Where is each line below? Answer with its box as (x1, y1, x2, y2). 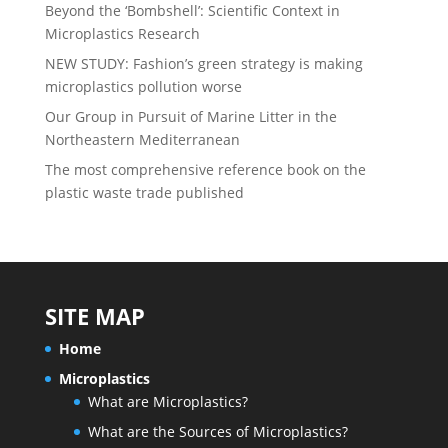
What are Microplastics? (87, 392, 248, 412)
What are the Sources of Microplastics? (87, 422, 348, 442)
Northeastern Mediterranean (44, 130, 240, 150)
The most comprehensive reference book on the (44, 160, 366, 180)
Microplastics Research (44, 24, 200, 44)
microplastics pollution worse (44, 77, 242, 97)
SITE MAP (44, 301, 145, 332)
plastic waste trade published (44, 183, 244, 203)
